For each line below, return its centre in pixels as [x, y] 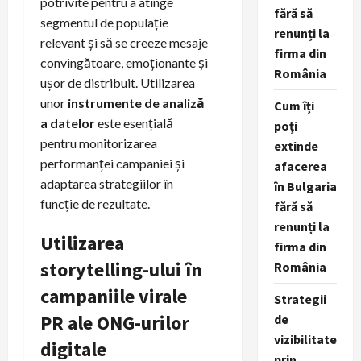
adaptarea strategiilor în [107, 184]
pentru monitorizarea [99, 143]
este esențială [134, 123]
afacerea [300, 166]
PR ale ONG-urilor [115, 323]
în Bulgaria [305, 186]
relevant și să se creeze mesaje [124, 43]
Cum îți [294, 106]
